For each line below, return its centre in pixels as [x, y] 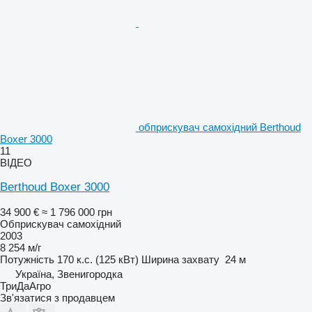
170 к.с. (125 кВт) [98, 259]
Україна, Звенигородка [69, 274]
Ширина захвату [180, 259]
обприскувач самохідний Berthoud [220, 127]
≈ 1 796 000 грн [77, 212]
